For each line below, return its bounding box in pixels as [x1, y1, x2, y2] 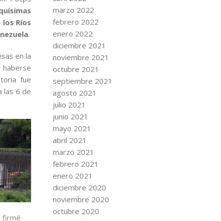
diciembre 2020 [52, 183, 106, 192]
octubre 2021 [52, 64, 99, 74]
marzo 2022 [52, 5, 94, 15]
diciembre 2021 [52, 40, 106, 50]
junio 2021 [52, 111, 88, 121]
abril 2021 [52, 135, 87, 145]
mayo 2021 [52, 123, 91, 133]
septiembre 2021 [52, 76, 112, 86]
